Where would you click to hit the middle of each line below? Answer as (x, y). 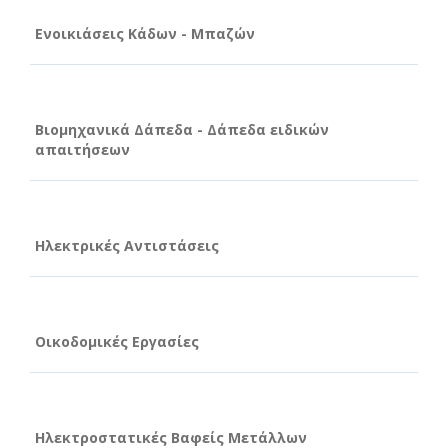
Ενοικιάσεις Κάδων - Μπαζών (145, 33)
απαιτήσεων (82, 149)
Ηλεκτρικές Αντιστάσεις (127, 245)
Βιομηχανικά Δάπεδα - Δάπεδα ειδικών (182, 129)
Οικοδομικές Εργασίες (117, 341)
